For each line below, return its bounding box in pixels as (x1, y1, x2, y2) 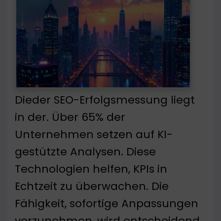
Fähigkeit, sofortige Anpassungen (15, 196, 198, 212)
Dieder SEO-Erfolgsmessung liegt (15, 92, 195, 108)
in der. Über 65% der (15, 110, 125, 125)
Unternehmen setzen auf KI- (15, 127, 173, 143)
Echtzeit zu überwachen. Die (15, 179, 169, 194)
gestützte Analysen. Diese (15, 144, 156, 160)
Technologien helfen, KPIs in (15, 161, 167, 177)
